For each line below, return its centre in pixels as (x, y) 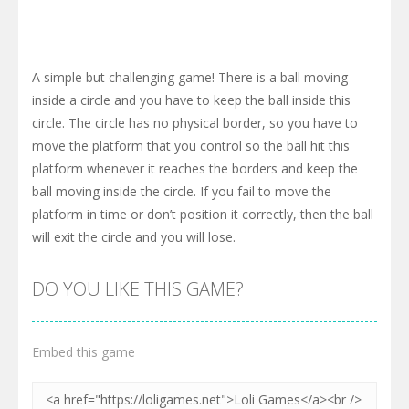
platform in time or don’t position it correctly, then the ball (203, 215)
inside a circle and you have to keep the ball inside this (191, 100)
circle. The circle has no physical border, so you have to (195, 123)
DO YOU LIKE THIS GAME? (138, 289)
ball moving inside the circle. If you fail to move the (182, 192)
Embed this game (84, 352)
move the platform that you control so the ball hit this (191, 146)
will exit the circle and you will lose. (134, 237)
